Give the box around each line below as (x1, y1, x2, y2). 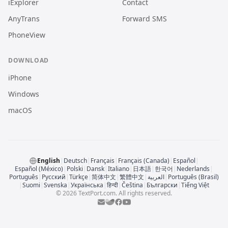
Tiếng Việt (181, 181, 209, 190)
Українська (71, 181, 103, 190)
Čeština (122, 181, 143, 190)
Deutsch (64, 156, 87, 165)
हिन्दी (107, 181, 118, 190)
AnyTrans (8, 14, 40, 24)
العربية (148, 173, 164, 182)
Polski (67, 164, 83, 174)
